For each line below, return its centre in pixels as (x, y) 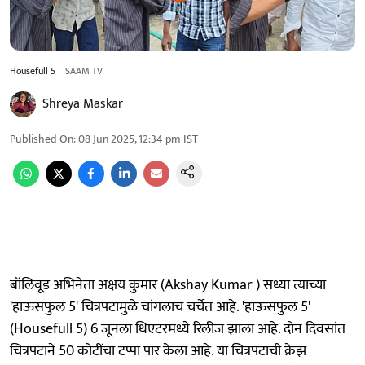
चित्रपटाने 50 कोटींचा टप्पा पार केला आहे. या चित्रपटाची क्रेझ (158, 351)
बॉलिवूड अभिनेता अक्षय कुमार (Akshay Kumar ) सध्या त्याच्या (168, 285)
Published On (42, 139)
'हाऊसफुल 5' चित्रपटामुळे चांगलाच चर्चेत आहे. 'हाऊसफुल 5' (160, 307)
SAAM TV (84, 70)
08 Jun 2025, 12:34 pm (130, 139)
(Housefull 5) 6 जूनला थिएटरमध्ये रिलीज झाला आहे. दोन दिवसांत (178, 329)
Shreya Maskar (83, 103)
